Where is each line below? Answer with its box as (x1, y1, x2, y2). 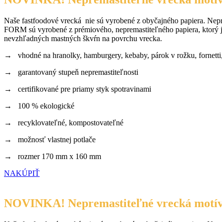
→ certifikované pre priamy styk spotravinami (4, 85, 151, 94)
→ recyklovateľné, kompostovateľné (4, 118, 123, 127)
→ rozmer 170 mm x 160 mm (4, 152, 101, 161)
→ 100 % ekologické (4, 102, 74, 111)
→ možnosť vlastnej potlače (4, 135, 96, 144)
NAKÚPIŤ (4, 169, 40, 178)
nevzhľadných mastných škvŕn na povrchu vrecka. (4, 34, 162, 43)
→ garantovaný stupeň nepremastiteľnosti (4, 68, 138, 77)
